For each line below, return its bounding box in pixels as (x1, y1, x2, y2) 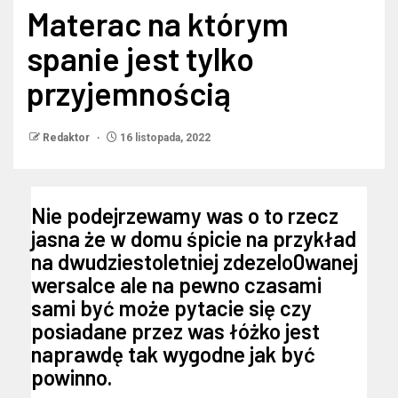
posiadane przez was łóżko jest (31, 318, 320, 345)
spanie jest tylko (27, 39, 254, 78)
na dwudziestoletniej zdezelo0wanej (31, 249, 358, 275)
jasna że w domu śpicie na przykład (31, 226, 356, 252)
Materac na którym (27, 4, 289, 44)
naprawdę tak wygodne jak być (31, 341, 315, 368)
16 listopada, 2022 (117, 131, 211, 145)
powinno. (31, 364, 112, 391)
